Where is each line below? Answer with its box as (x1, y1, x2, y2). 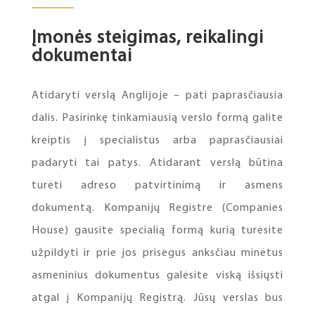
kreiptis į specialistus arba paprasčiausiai (31, 135, 284, 146)
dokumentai (31, 47, 132, 66)
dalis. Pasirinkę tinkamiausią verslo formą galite (31, 112, 284, 124)
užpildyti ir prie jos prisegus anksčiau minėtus (31, 247, 284, 259)
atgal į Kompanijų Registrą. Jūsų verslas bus (31, 292, 284, 304)
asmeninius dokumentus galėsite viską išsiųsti (31, 270, 284, 281)
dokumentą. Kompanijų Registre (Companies (31, 202, 284, 214)
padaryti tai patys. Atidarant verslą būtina (31, 157, 284, 169)
